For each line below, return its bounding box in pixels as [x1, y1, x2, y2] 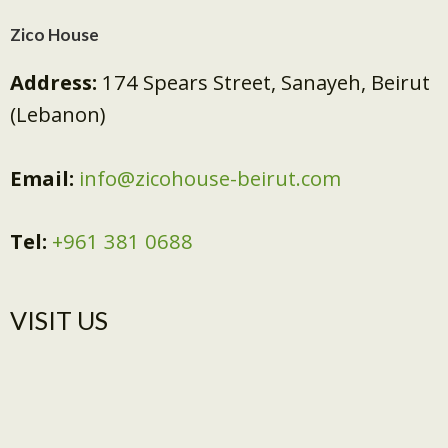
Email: [10, 163, 79, 192]
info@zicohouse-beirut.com [79, 163, 341, 192]
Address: [10, 68, 102, 97]
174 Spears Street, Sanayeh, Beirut [102, 68, 430, 97]
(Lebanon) [10, 100, 105, 129]
